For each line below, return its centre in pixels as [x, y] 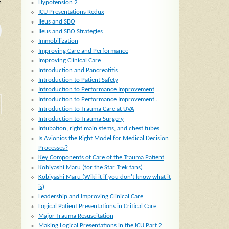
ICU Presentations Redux [71, 12]
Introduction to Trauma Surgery [81, 119]
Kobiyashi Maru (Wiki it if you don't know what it [104, 177]
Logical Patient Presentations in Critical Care [97, 207]
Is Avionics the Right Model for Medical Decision [103, 139]
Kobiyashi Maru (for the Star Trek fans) [90, 168]
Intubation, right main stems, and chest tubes [99, 129]
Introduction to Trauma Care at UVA [86, 109]
